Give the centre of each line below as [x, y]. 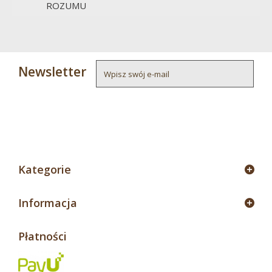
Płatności [42, 236]
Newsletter [52, 72]
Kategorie [45, 170]
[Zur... [66, 20]
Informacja [48, 203]
